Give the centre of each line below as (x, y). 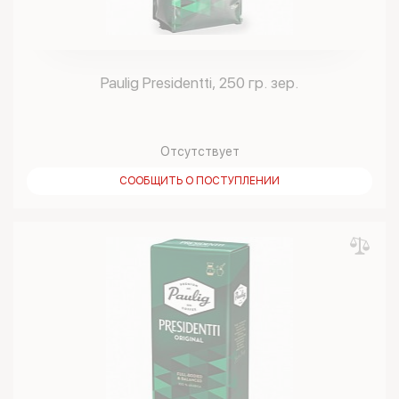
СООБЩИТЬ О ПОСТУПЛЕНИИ (199, 181)
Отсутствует (199, 151)
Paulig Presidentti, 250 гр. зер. (199, 83)
